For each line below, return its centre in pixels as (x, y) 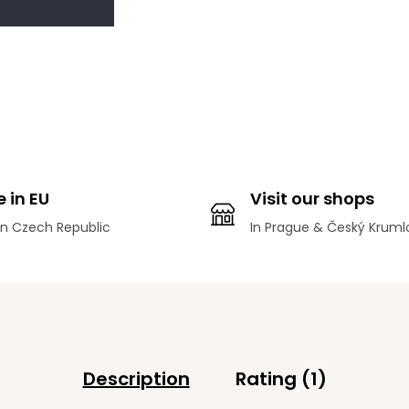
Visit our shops (312, 199)
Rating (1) (281, 379)
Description (136, 379)
